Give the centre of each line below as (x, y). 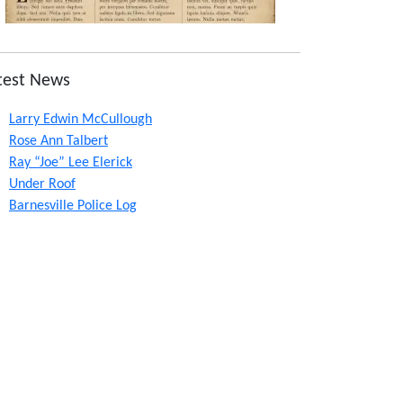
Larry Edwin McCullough (81, 119)
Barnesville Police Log (73, 206)
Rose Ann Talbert (58, 141)
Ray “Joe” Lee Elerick (71, 162)
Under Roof (42, 184)
